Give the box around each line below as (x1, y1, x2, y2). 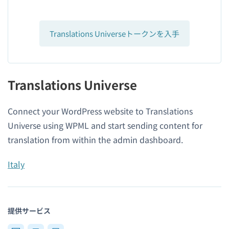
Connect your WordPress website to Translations (8, 105, 193, 118)
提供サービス (8, 205, 51, 216)
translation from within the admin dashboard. (8, 133, 183, 146)
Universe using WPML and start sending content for (8, 119, 202, 132)
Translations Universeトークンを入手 (50, 28, 179, 39)
